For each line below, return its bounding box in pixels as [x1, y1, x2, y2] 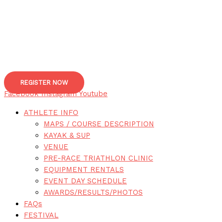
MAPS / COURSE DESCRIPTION [44, 119, 154, 128]
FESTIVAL [24, 210, 58, 220]
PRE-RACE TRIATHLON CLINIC [44, 153, 153, 163]
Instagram [41, 89, 77, 98]
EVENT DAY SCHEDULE [44, 176, 127, 185]
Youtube [79, 89, 108, 98]
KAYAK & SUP [44, 130, 90, 140]
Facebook [4, 89, 39, 98]
